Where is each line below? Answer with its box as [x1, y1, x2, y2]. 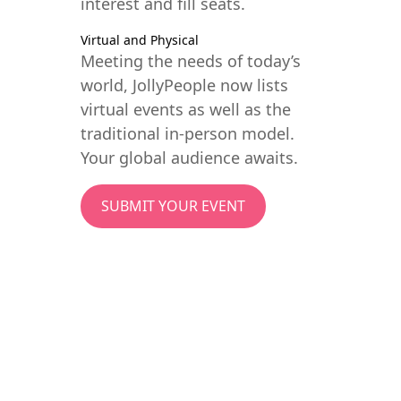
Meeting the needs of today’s [80, 49, 301, 72]
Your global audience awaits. [80, 146, 298, 168]
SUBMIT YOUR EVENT [100, 196, 245, 217]
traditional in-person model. [80, 122, 294, 144]
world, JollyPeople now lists [80, 73, 288, 96]
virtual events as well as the [80, 98, 291, 120]
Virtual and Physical [80, 30, 199, 48]
